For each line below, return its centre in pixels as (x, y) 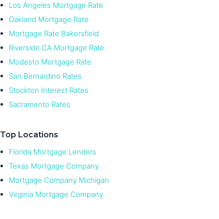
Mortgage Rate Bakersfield (54, 34)
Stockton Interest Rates (49, 90)
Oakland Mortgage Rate (49, 20)
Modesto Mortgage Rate (50, 62)
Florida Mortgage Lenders (53, 152)
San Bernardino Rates (45, 76)
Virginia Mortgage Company (56, 194)
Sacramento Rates (40, 105)
